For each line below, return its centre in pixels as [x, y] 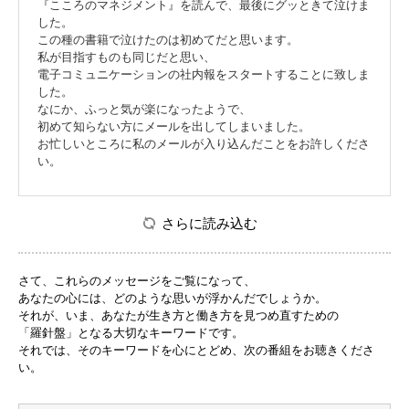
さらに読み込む [209, 223]
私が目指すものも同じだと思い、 [126, 57]
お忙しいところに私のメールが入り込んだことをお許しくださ [204, 144]
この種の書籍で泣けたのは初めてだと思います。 [168, 40]
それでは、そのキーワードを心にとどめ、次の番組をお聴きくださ [196, 350]
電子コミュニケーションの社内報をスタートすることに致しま [204, 74]
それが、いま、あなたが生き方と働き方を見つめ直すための [178, 315]
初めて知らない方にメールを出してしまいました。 [174, 126]
